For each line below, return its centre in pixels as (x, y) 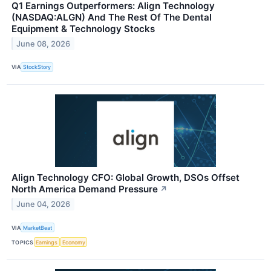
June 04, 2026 (44, 204)
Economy (73, 242)
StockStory (37, 67)
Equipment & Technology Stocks (83, 28)
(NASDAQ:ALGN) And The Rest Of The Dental (112, 17)
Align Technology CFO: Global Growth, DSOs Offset (126, 177)
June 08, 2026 (44, 44)
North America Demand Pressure (85, 189)
